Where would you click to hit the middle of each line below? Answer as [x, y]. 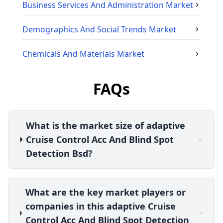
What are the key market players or [105, 192]
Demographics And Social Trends [84, 30]
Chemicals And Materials [68, 54]
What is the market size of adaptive [106, 126]
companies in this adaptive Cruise [100, 206]
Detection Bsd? [59, 154]
